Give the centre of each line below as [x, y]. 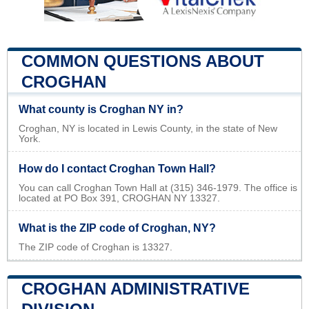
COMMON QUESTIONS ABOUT [143, 61]
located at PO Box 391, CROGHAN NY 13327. [119, 199]
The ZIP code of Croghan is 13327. [96, 248]
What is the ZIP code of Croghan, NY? [117, 228]
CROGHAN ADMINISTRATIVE [136, 289]
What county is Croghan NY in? [101, 110]
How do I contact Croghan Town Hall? [117, 169]
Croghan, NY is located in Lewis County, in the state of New [148, 129]
